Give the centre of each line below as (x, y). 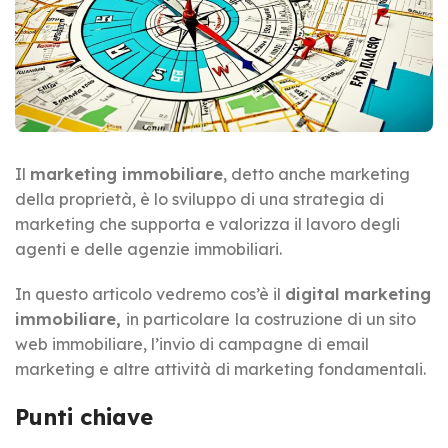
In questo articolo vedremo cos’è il (150, 293)
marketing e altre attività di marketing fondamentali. (220, 368)
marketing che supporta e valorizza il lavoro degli (207, 223)
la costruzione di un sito (325, 318)
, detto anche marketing (316, 173)
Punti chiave (84, 416)
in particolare (178, 318)
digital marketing (358, 293)
